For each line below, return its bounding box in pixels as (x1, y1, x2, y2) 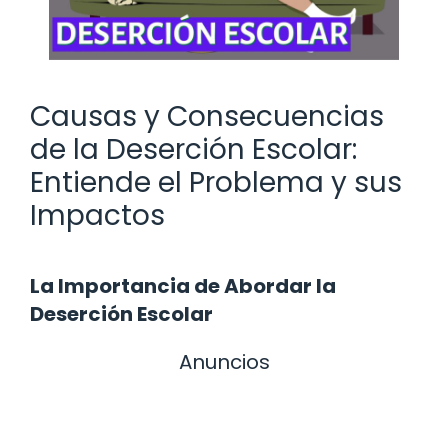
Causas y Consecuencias (30, 96, 384, 136)
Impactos (30, 195, 165, 235)
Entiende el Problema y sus (30, 162, 402, 202)
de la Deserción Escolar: (30, 129, 357, 169)
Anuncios (178, 347, 270, 376)
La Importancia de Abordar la (30, 271, 336, 300)
